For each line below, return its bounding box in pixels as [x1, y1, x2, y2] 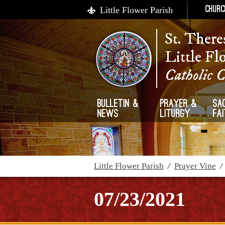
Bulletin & [97, 99, 139, 110]
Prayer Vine [174, 161, 216, 171]
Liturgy [160, 109, 191, 120]
